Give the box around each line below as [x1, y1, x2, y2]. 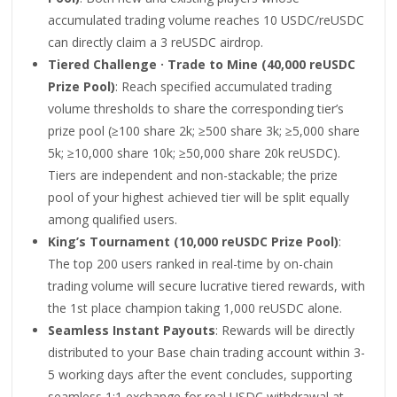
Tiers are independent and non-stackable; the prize [48, 166, 339, 183]
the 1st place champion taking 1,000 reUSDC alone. [48, 299, 343, 316]
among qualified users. [48, 210, 178, 228]
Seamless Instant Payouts [48, 321, 216, 339]
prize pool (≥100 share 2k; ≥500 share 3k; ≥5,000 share [48, 121, 361, 139]
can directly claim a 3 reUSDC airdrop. [48, 33, 264, 51]
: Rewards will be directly [215, 321, 355, 339]
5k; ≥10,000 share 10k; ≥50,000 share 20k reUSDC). [48, 144, 341, 161]
